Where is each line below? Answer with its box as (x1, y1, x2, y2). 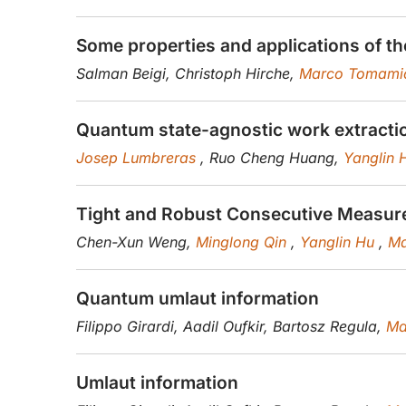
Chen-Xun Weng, (76, 233, 196, 252)
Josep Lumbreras (76, 149, 200, 168)
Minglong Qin (196, 233, 291, 252)
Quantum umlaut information (76, 287, 319, 310)
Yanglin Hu (300, 233, 379, 252)
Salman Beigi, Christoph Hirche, (76, 64, 299, 83)
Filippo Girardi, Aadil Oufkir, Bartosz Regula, (76, 317, 386, 336)
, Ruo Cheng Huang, (200, 149, 343, 168)
